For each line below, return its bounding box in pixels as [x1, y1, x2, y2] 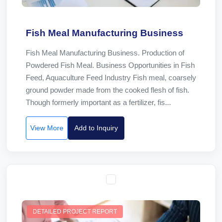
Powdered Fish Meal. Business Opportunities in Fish [26, 61, 195, 69]
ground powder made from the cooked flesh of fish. [26, 86, 189, 94]
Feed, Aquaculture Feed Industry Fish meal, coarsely [26, 73, 196, 82]
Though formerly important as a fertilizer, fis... [26, 98, 171, 107]
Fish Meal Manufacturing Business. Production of [26, 49, 184, 57]
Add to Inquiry [74, 124, 118, 132]
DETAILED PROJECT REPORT [33, 208, 117, 215]
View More [30, 124, 63, 132]
